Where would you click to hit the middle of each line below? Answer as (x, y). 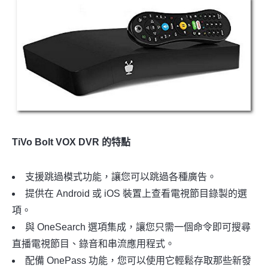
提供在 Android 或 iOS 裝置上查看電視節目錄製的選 (136, 194)
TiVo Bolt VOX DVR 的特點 (71, 142)
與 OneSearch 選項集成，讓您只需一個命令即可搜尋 (138, 227)
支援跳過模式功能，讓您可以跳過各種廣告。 (121, 177)
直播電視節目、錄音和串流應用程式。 (93, 244)
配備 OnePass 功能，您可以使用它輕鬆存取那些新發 (138, 261)
